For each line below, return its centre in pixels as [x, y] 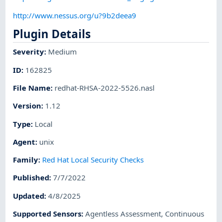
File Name [32, 87]
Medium [63, 52]
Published [31, 178]
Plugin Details [52, 34]
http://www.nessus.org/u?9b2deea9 [75, 15]
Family [26, 160]
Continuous [185, 213]
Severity [29, 52]
